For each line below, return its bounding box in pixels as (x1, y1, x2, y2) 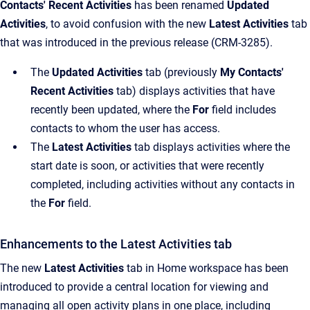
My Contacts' (220, 66, 284, 79)
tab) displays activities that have (113, 84, 275, 98)
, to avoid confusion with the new (46, 17, 209, 30)
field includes (209, 103, 276, 116)
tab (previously (143, 66, 220, 79)
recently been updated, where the (30, 103, 192, 116)
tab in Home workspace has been (124, 262, 289, 275)
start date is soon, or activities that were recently (30, 159, 264, 172)
